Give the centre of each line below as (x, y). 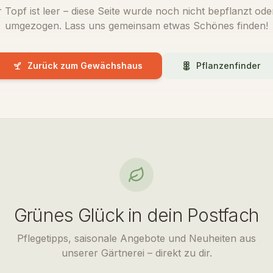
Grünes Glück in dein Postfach (136, 215)
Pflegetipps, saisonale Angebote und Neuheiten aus (136, 238)
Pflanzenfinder (228, 66)
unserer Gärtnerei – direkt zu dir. (136, 253)
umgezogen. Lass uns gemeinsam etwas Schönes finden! (136, 26)
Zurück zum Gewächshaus (85, 66)
